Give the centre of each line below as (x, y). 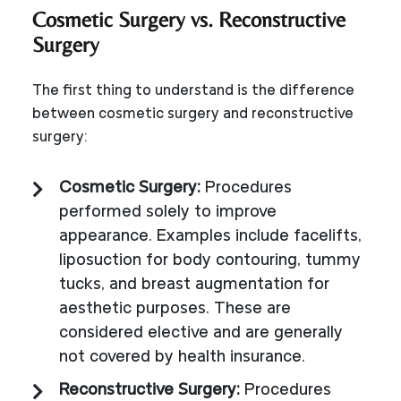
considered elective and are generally (201, 333)
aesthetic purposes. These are (175, 309)
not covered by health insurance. (182, 357)
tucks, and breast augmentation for (194, 285)
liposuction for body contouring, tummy (210, 260)
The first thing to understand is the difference (193, 91)
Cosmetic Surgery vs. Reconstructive (189, 19)
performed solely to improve (168, 212)
